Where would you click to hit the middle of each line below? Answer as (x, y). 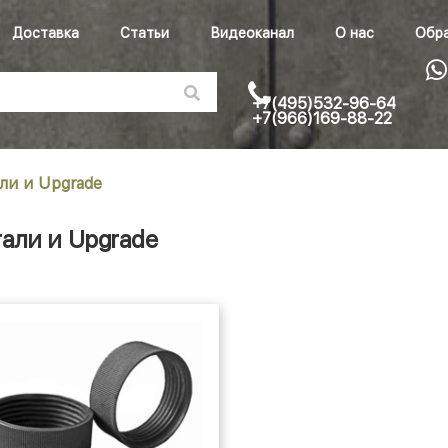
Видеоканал (252, 33)
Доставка (45, 33)
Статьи (144, 33)
